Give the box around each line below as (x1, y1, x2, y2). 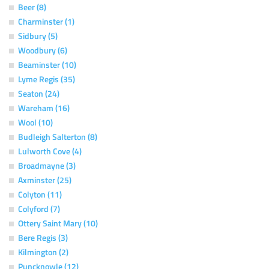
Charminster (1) (18, 15, 74, 27)
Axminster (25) (18, 174, 71, 186)
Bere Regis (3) (18, 231, 68, 243)
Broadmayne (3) (18, 159, 76, 171)
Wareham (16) (18, 101, 70, 113)
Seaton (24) (18, 87, 59, 99)
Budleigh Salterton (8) (18, 130, 97, 142)
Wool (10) (18, 116, 53, 128)
